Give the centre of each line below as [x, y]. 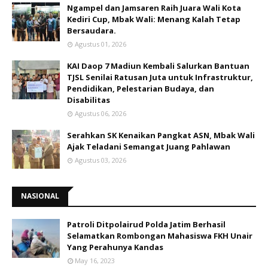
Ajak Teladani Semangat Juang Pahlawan [149, 147]
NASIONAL [40, 196]
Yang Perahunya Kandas [115, 247]
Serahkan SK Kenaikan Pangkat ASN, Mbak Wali [161, 135]
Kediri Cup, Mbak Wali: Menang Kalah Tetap [154, 19]
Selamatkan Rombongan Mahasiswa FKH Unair [160, 236]
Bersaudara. [92, 31]
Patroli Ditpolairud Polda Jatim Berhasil [146, 225]
